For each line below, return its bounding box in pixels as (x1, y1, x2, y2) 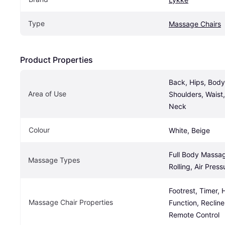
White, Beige (169, 126, 210, 135)
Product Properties (20, 55, 93, 65)
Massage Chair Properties (29, 198, 113, 207)
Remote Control (169, 210, 219, 219)
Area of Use (28, 89, 66, 98)
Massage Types (28, 156, 80, 165)
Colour (29, 126, 50, 135)
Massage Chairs (169, 20, 221, 29)
